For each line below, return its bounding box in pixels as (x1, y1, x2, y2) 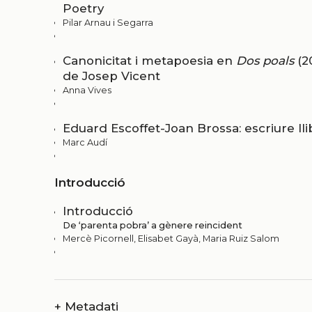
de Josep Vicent (63, 69, 160, 84)
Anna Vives (63, 85, 111, 96)
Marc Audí (63, 137, 107, 148)
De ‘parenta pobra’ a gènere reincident (63, 219, 242, 231)
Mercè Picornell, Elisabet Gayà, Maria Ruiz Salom (63, 233, 279, 244)
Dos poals (236, 54, 294, 68)
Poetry (63, 1, 104, 16)
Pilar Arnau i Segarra (63, 17, 153, 29)
